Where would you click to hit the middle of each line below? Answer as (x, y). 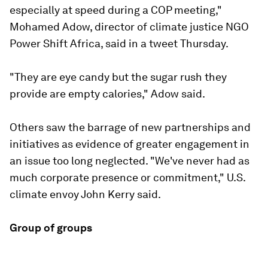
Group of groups (51, 228)
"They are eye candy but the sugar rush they (118, 77)
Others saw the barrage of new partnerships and (130, 127)
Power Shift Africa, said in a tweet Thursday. (119, 43)
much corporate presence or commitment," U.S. (127, 177)
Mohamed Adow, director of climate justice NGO (129, 27)
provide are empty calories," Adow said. (107, 94)
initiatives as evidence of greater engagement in (130, 144)
